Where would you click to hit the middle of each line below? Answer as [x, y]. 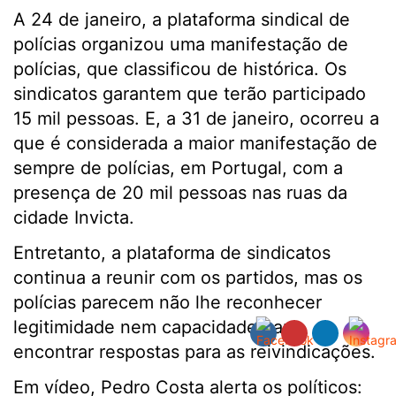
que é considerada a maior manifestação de [195, 143]
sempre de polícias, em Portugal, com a [178, 168]
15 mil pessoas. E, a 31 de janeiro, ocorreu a [196, 118]
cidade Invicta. [74, 217]
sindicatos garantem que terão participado [190, 94]
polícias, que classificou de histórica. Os [180, 69]
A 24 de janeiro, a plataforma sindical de [182, 19]
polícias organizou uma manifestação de [181, 44]
